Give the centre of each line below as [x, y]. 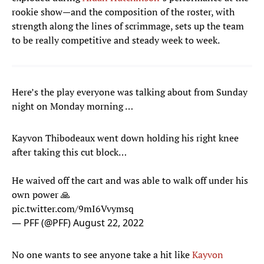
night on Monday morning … [72, 106]
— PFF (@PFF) [42, 223]
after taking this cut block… [69, 152]
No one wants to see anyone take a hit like [102, 255]
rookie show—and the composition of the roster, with [123, 12]
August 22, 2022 [108, 223]
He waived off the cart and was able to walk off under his [130, 181]
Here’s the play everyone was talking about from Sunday [130, 92]
